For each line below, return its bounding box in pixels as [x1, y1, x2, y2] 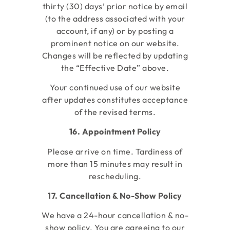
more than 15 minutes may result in [48, 158, 182, 169]
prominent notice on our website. [50, 37, 180, 48]
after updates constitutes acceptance [42, 94, 188, 105]
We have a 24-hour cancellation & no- [42, 210, 188, 221]
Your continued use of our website [49, 82, 181, 92]
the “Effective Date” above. [61, 62, 169, 73]
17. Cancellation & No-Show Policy [48, 190, 182, 201]
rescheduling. [88, 170, 142, 181]
